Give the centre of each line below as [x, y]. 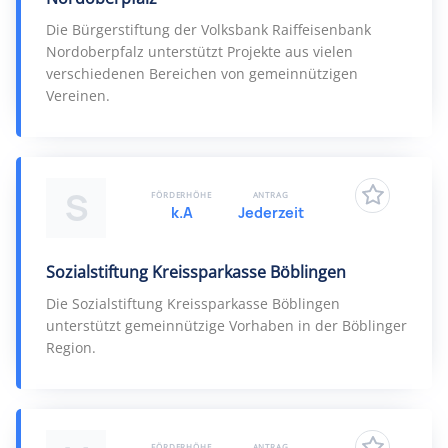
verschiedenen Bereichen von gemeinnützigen [202, 73]
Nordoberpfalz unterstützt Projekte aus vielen [199, 51]
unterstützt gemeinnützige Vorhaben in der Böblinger [226, 325]
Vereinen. [78, 95]
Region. [71, 347]
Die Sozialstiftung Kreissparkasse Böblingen [193, 303]
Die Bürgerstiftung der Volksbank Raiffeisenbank [208, 29]
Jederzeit [270, 212]
